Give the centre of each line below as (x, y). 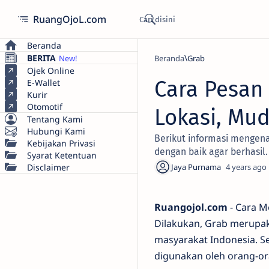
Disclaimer (48, 167)
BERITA (41, 58)
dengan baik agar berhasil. (211, 152)
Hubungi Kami (56, 131)
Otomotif (45, 106)
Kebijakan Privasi (61, 143)
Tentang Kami (55, 119)
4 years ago (246, 167)
